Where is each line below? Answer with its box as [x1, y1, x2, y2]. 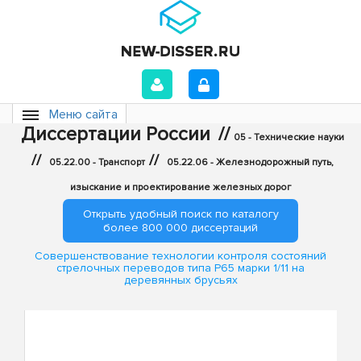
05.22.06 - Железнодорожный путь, [167, 156, 334, 168]
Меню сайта [49, 106, 118, 122]
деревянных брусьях [123, 273, 238, 288]
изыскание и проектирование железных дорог [70, 181, 291, 193]
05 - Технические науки [234, 131, 344, 143]
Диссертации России [21, 122, 210, 146]
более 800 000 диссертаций [103, 221, 258, 234]
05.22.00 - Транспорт [49, 156, 145, 168]
